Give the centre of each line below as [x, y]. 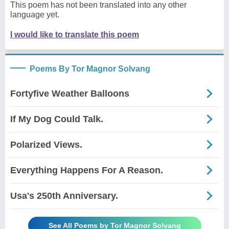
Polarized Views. [46, 144]
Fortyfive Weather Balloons [70, 93]
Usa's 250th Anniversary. [64, 196]
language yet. [35, 14]
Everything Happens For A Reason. [87, 170]
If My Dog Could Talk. [57, 119]
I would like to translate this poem [75, 34]
